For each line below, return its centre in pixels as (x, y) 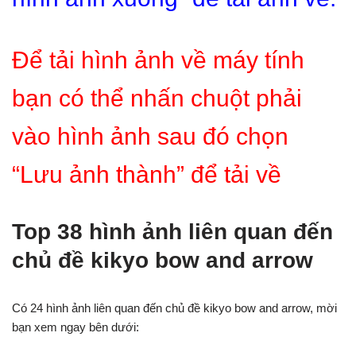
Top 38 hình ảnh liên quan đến (172, 232)
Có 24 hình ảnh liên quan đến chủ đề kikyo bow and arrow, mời (174, 308)
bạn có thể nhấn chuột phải (157, 98)
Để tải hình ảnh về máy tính (158, 60)
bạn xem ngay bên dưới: (75, 327)
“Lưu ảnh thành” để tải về (147, 174)
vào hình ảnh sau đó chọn (150, 136)
